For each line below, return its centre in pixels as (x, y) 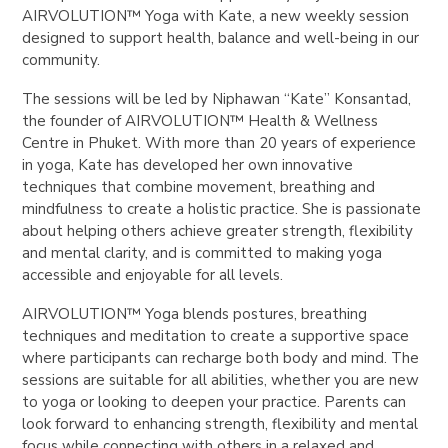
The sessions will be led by (117, 98)
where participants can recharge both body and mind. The (221, 357)
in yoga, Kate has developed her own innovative (188, 164)
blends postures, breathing (273, 313)
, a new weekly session (331, 15)
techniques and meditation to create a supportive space (216, 335)
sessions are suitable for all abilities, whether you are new (221, 379)
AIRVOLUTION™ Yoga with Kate (137, 15)
